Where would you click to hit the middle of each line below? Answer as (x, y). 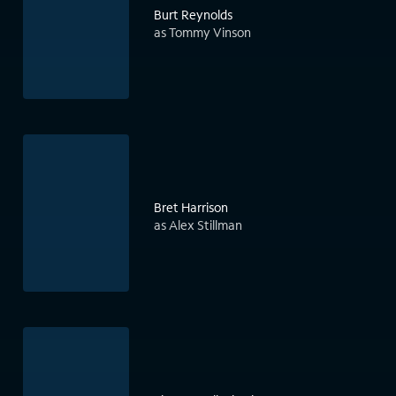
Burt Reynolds (193, 15)
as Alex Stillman (198, 225)
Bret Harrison (191, 208)
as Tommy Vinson (202, 33)
